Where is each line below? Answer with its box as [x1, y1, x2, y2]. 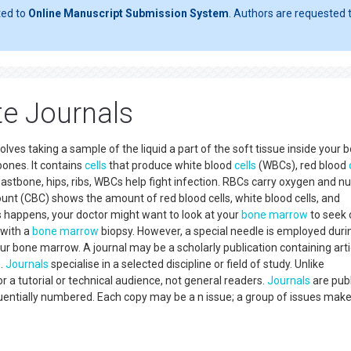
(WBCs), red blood [256, 159, 349, 172]
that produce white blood [107, 159, 234, 172]
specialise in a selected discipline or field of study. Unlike [49, 258, 324, 270]
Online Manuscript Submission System [28, 7, 229, 20]
